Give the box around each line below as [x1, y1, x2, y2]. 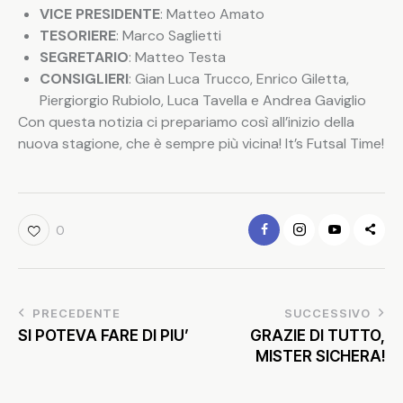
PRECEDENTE [32, 305, 121, 320]
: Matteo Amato [160, 4, 264, 24]
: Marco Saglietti [116, 26, 221, 46]
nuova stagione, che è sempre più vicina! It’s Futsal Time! [18, 134, 384, 154]
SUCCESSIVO [284, 305, 371, 320]
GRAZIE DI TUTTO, [250, 326, 385, 345]
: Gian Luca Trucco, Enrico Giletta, [129, 69, 349, 89]
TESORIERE [40, 26, 116, 46]
